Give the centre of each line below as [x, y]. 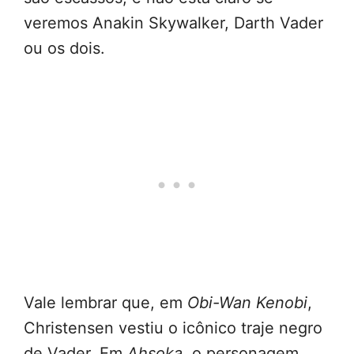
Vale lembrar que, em [105, 303]
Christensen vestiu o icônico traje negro [173, 328]
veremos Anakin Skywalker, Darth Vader [173, 23]
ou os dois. [64, 49]
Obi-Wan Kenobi [247, 303]
